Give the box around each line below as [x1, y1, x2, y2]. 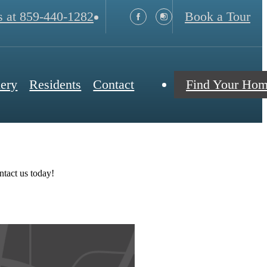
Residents [29, 77, 82, 92]
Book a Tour [185, 8, 250, 24]
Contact [93, 77, 135, 92]
